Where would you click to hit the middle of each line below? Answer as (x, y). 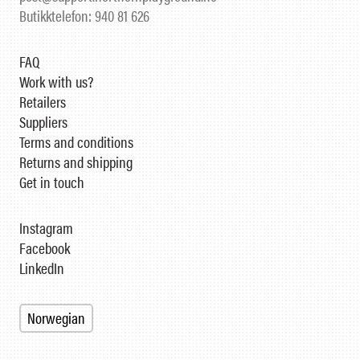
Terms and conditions (76, 142)
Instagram (46, 228)
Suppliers (43, 122)
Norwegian (56, 318)
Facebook (45, 248)
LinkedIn (42, 268)
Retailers (43, 102)
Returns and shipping (76, 162)
